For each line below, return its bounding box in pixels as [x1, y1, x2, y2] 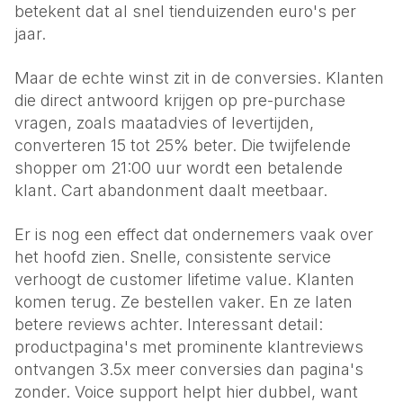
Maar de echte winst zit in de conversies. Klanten [14, 68, 384, 87]
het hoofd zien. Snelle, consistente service [14, 247, 331, 266]
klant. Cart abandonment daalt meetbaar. [14, 181, 327, 200]
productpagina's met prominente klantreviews [14, 337, 363, 356]
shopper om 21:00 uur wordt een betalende [14, 158, 343, 177]
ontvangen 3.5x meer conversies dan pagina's [14, 360, 363, 379]
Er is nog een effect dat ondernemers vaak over [14, 225, 373, 244]
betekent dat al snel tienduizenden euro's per [14, 2, 356, 21]
